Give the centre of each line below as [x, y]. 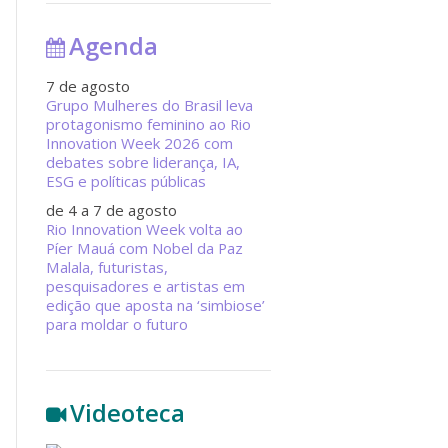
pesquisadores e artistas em [145, 286]
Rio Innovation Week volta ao [144, 229]
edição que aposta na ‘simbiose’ [155, 305]
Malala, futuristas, [107, 267]
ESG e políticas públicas [126, 180]
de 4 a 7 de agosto [111, 210]
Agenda [114, 46]
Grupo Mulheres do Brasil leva [149, 104]
